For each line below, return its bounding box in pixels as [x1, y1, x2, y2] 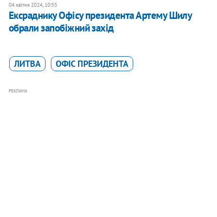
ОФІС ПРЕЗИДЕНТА [55, 58, 128, 70]
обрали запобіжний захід [8, 21, 114, 35]
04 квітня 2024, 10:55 [8, 1, 57, 9]
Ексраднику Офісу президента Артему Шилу [8, 9, 192, 22]
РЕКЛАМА [8, 88, 27, 94]
